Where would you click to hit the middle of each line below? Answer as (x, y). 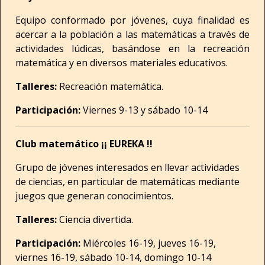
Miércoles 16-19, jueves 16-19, (148, 243)
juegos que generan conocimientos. (94, 196)
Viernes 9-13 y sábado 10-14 (144, 110)
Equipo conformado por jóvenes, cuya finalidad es (132, 20)
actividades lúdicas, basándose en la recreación (132, 49)
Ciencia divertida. (95, 219)
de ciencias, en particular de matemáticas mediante (127, 182)
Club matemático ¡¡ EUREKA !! (84, 144)
